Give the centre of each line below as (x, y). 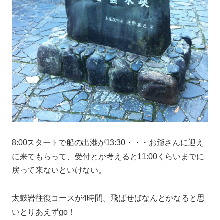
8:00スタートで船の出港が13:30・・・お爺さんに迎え (108, 142)
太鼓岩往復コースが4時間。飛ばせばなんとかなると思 (108, 198)
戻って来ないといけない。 (59, 170)
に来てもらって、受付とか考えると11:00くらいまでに (108, 156)
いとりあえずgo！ (44, 212)
